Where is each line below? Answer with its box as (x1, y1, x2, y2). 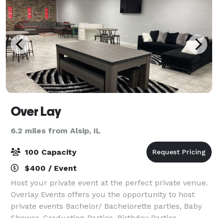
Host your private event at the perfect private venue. (11, 178, 208, 187)
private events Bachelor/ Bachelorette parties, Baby (11, 201, 202, 211)
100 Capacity (22, 147, 76, 157)
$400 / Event (22, 163, 77, 173)
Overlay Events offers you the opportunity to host (11, 189, 195, 199)
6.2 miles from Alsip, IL (11, 126, 101, 135)
